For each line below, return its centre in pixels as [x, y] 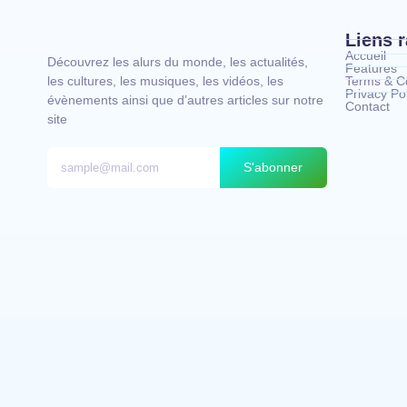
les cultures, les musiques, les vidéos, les [165, 80]
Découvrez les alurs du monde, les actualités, [178, 61]
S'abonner [273, 167]
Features [371, 68]
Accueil [365, 55]
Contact [367, 106]
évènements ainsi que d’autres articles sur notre [185, 99]
